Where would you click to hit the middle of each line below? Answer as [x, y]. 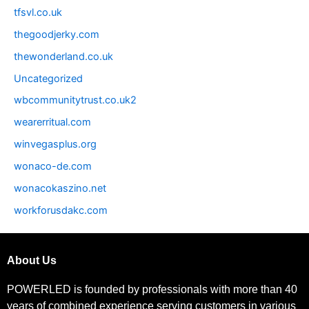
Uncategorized [48, 78]
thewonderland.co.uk [63, 56]
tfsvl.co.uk [38, 12]
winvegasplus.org [55, 144]
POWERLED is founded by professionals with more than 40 [152, 290]
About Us [32, 261]
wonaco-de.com [53, 167]
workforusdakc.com [61, 211]
